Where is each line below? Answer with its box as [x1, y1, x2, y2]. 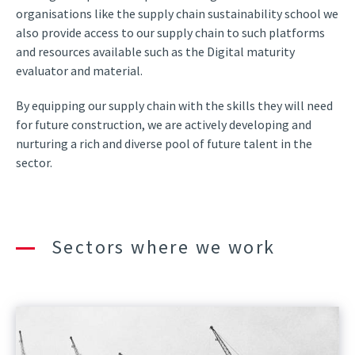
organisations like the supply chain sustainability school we [16, 6, 338, 22]
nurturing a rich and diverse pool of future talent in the [16, 136, 312, 152]
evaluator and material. [16, 63, 143, 79]
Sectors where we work [52, 235, 276, 260]
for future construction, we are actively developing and [16, 116, 311, 133]
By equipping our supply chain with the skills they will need [16, 97, 333, 114]
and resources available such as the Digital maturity [16, 44, 295, 60]
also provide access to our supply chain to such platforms [16, 25, 325, 41]
